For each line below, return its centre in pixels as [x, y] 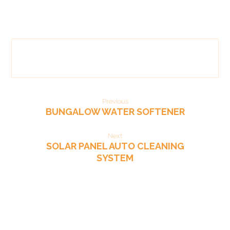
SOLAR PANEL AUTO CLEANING [115, 146]
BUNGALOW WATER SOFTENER [115, 111]
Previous [115, 101]
